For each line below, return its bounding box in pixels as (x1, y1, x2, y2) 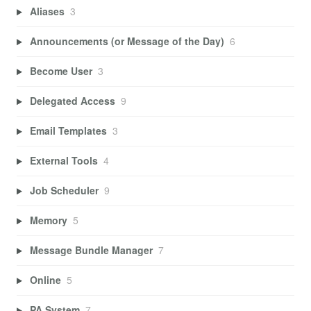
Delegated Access (29, 94, 115, 108)
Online (29, 273, 61, 287)
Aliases (29, 4, 65, 19)
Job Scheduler (29, 183, 99, 198)
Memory (29, 213, 67, 228)
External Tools (29, 153, 98, 168)
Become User (29, 64, 92, 78)
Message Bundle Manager (29, 243, 153, 258)
